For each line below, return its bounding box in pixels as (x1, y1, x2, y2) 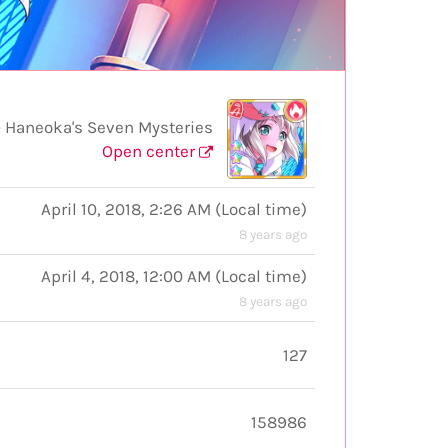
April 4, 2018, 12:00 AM (41, 266, 211, 286)
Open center (102, 141, 199, 161)
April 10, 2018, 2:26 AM (41, 199, 211, 219)
